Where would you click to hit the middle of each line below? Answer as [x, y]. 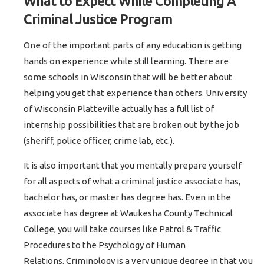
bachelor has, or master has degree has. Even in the [128, 197]
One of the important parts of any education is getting [133, 45]
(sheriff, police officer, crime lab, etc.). [100, 141]
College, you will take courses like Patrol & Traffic [123, 229]
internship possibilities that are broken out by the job [132, 125]
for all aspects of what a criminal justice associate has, [132, 181]
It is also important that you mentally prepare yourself [133, 166]
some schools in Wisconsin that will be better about [128, 77]
